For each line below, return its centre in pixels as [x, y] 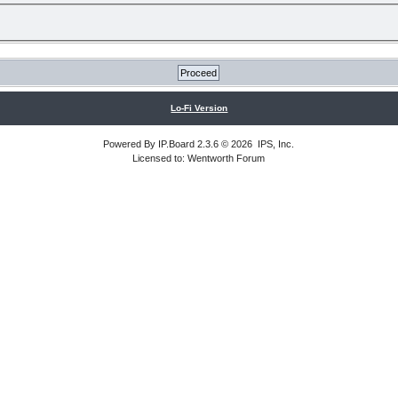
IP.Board [177, 143]
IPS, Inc [275, 143]
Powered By [131, 143]
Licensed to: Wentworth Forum [199, 158]
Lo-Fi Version [199, 107]
